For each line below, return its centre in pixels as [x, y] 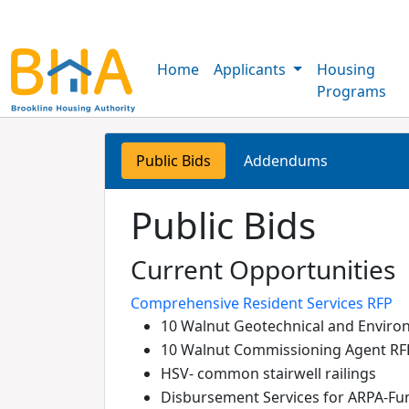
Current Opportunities [263, 269]
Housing [346, 69]
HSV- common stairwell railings [268, 373]
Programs [351, 91]
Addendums [286, 161]
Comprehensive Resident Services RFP [262, 303]
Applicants [252, 69]
